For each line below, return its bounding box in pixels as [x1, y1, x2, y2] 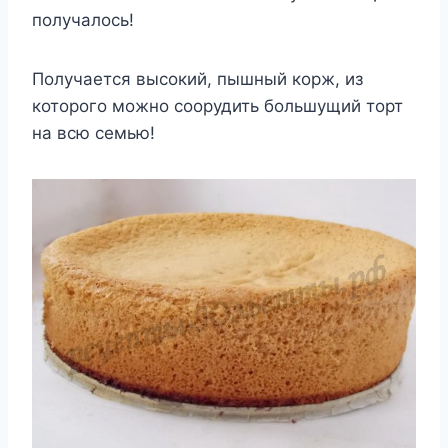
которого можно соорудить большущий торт [32, 96, 403, 116]
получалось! [32, 10, 134, 30]
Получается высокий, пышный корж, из [32, 69, 363, 89]
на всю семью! [32, 123, 155, 143]
